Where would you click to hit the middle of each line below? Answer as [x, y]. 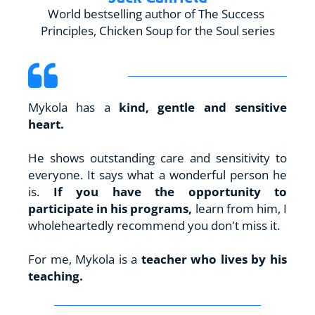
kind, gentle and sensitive [203, 107]
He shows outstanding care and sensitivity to [157, 157]
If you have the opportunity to [170, 191]
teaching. [56, 276]
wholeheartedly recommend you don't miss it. [154, 225]
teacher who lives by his [214, 259]
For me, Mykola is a [85, 259]
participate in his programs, [112, 208]
